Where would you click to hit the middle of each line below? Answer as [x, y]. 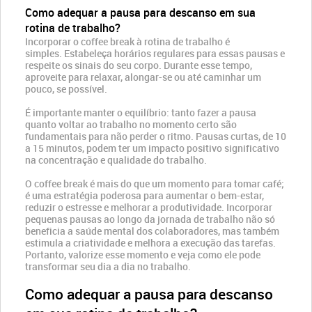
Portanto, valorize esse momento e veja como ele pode [143, 255]
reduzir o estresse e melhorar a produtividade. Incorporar [149, 207]
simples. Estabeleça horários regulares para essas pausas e [155, 53]
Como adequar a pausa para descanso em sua [140, 13]
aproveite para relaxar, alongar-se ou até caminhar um [143, 77]
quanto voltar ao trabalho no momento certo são [131, 124]
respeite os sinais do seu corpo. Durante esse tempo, [139, 65]
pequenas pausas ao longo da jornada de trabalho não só [150, 219]
